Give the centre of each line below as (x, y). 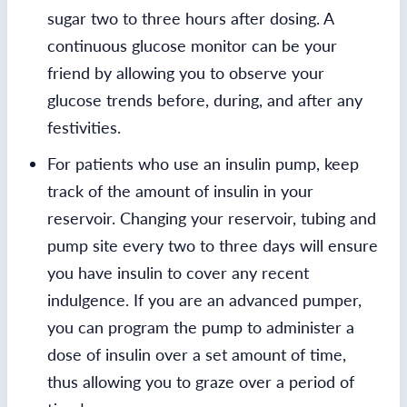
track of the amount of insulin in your (180, 190)
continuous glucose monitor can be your (192, 45)
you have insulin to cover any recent (178, 272)
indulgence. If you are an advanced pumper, (204, 299)
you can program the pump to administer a (201, 327)
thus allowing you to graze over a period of (201, 381)
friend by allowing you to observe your (186, 72)
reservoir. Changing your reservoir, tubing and (212, 218)
